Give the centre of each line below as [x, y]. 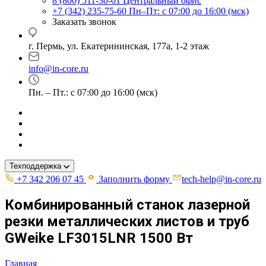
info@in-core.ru [58, 69]
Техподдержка [35, 166]
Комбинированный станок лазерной [127, 205]
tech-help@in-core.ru [221, 179]
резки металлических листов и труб [127, 221]
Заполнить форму [134, 179]
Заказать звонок [84, 22]
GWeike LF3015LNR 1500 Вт [99, 238]
